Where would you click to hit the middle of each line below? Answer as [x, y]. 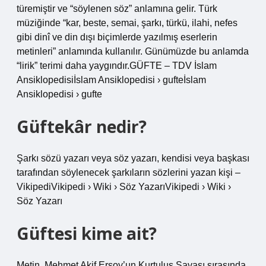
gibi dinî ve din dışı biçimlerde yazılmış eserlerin [117, 37]
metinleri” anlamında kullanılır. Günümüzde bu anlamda [133, 51]
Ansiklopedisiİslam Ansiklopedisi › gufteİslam [111, 80]
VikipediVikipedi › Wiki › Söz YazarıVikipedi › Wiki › [124, 187]
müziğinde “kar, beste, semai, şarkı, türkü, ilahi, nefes [127, 23]
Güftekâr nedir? [82, 126]
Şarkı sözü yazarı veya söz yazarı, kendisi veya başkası [133, 158]
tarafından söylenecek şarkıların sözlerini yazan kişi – [129, 172]
